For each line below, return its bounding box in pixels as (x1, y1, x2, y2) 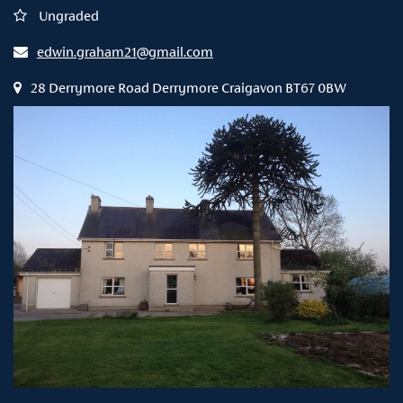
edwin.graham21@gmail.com (37, 43, 213, 59)
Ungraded (36, 7, 99, 23)
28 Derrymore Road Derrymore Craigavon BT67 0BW (31, 79, 346, 95)
